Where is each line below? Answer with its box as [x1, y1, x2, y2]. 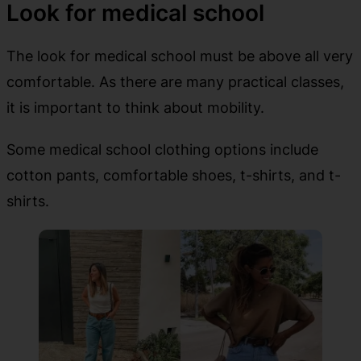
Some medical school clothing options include [6, 140, 318, 159]
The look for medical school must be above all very [6, 47, 353, 65]
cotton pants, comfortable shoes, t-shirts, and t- [6, 166, 341, 185]
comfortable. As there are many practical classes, [6, 73, 344, 91]
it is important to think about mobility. [6, 98, 264, 117]
